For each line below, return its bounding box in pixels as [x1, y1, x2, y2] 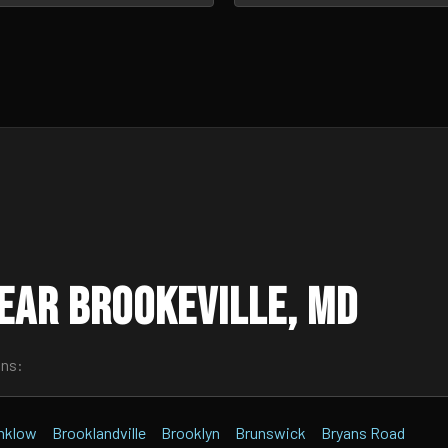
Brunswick [235, 423, 306, 442]
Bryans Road [321, 423, 405, 442]
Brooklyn [161, 423, 220, 442]
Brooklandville [52, 423, 146, 442]
